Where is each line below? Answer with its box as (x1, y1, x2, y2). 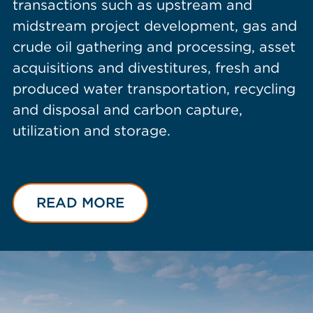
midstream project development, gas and (12, 17, 297, 34)
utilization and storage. (12, 122, 170, 139)
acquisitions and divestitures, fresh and (12, 59, 279, 76)
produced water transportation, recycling (12, 80, 296, 97)
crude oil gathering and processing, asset (12, 38, 296, 55)
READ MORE (36, 194, 124, 211)
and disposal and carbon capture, (12, 101, 242, 118)
